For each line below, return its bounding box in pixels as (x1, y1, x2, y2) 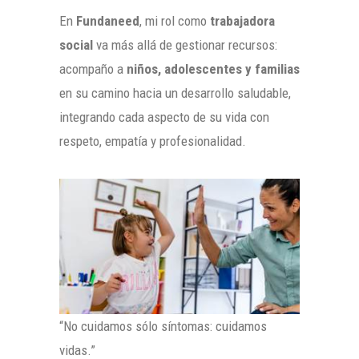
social (59, 36, 93, 53)
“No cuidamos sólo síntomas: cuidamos (59, 317, 267, 334)
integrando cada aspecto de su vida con (59, 108, 269, 125)
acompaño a (59, 60, 127, 77)
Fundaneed (76, 12, 139, 29)
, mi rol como (139, 12, 210, 29)
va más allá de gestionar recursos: (93, 36, 277, 53)
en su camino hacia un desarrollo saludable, (59, 84, 291, 101)
